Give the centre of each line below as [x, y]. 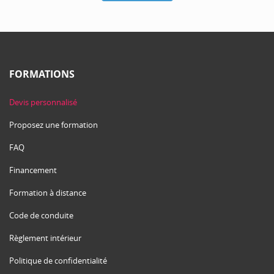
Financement [33, 170]
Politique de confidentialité [58, 261]
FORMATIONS [42, 74]
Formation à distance [48, 193]
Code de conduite [41, 216]
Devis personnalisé [43, 102]
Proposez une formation [54, 125]
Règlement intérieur [45, 238]
